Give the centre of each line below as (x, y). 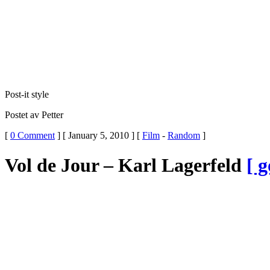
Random (184, 136)
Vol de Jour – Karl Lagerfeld (126, 165)
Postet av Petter (34, 115)
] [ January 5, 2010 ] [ (99, 136)
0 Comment (33, 136)
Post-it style (27, 95)
